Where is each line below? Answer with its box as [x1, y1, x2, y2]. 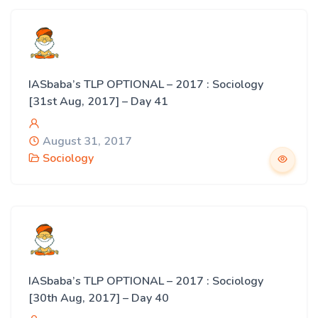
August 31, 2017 [40, 133, 132, 149]
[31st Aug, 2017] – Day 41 [28, 94, 168, 109]
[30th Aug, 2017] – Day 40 [28, 290, 169, 306]
